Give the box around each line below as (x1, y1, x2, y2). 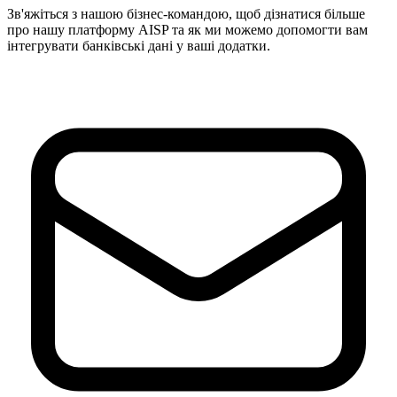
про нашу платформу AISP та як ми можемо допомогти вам (7, 21, 368, 37)
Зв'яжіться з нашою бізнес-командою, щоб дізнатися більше (7, 5, 365, 21)
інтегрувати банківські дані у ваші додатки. (7, 37, 270, 53)
